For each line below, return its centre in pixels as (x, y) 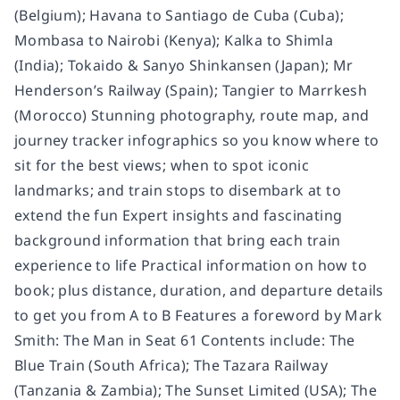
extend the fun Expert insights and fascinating (179, 215)
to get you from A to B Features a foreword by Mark (198, 315)
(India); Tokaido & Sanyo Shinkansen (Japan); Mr (184, 65)
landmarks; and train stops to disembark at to (178, 190)
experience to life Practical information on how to (191, 265)
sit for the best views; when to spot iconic (162, 165)
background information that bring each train (178, 240)
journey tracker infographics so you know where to (197, 140)
